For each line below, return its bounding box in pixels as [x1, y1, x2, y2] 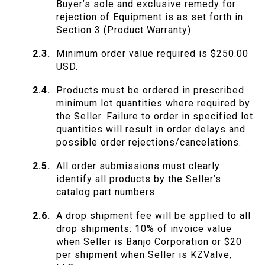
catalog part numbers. [56, 186, 157, 198]
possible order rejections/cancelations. [56, 137, 241, 148]
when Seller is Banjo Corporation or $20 [56, 236, 242, 248]
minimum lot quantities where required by [56, 98, 250, 109]
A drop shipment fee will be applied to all [56, 210, 251, 222]
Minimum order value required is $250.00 [56, 48, 248, 60]
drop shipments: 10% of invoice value [56, 223, 232, 235]
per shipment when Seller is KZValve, [56, 249, 232, 261]
